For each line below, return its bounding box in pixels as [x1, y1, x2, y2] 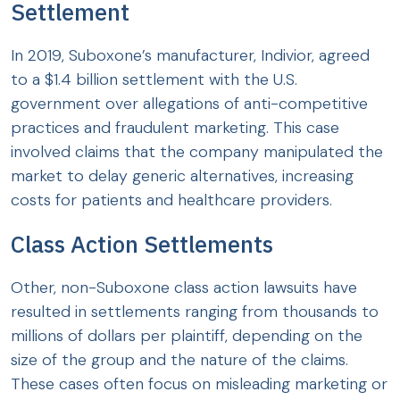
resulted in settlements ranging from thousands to [11, 301, 379, 323]
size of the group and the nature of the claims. [11, 349, 348, 371]
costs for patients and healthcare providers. [11, 189, 332, 212]
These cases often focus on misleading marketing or [11, 373, 387, 396]
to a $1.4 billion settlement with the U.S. [11, 69, 297, 91]
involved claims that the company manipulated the [11, 141, 383, 163]
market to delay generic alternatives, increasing [11, 165, 354, 187]
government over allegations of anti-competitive [11, 93, 368, 115]
